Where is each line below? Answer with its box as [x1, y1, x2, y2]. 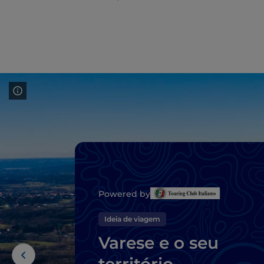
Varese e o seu [98, 233, 219, 253]
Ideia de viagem [104, 214, 160, 224]
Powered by [98, 189, 150, 200]
